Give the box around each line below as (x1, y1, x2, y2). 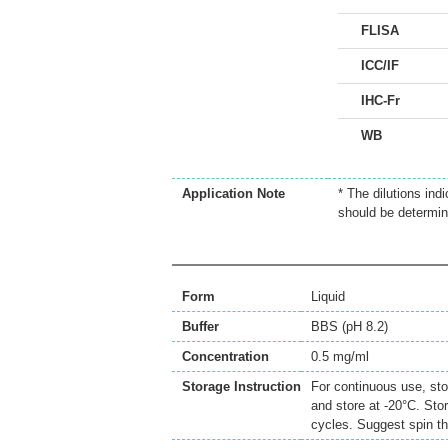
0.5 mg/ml (311, 349, 369, 364)
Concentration (182, 349, 269, 364)
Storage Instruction (182, 379, 301, 394)
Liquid (311, 289, 345, 304)
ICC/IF (361, 58, 399, 73)
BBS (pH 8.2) (311, 319, 388, 334)
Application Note (182, 186, 285, 201)
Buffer (182, 319, 219, 334)
